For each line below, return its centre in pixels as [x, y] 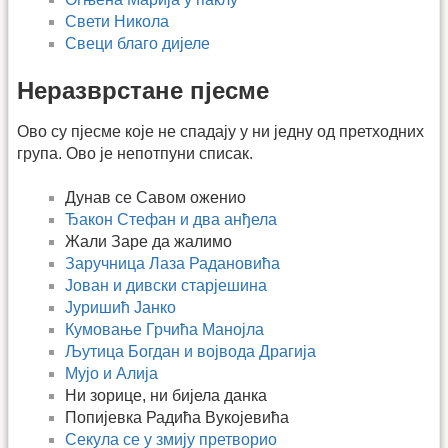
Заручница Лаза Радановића [172, 264]
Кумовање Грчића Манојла [164, 330]
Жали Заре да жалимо [148, 242]
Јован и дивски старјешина [166, 286]
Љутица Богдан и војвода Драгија [190, 352]
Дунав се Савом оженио [155, 198]
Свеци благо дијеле [137, 43]
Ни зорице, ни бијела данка [166, 396]
